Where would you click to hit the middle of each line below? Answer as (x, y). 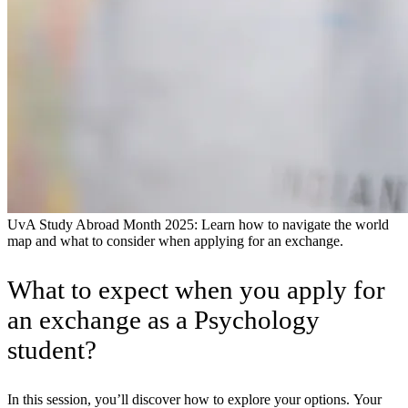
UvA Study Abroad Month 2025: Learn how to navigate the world (198, 224)
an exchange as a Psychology (163, 320)
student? (52, 350)
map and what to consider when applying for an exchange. (175, 240)
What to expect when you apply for (196, 290)
